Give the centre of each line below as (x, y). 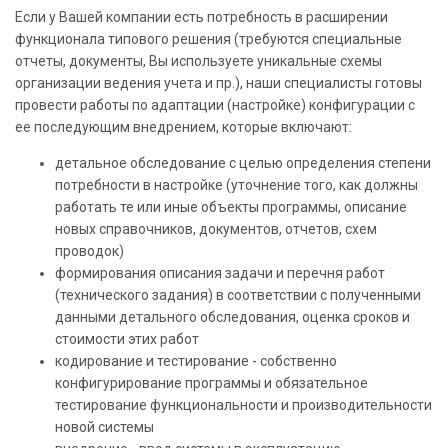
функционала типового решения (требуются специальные (208, 38)
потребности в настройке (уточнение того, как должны (236, 184)
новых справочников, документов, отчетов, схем (216, 228)
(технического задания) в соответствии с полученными (238, 294)
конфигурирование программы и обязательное (211, 382)
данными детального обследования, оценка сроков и (232, 316)
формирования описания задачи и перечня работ (220, 272)
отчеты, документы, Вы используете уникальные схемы (198, 60)
